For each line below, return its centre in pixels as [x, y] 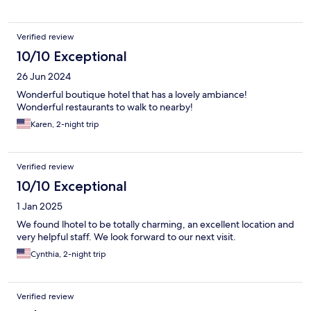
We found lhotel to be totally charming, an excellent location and [155, 224]
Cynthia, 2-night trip [68, 254]
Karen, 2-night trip [65, 124]
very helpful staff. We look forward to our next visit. [126, 236]
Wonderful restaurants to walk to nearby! [105, 107]
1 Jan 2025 [40, 206]
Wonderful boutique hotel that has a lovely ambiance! [132, 94]
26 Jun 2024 [44, 76]
